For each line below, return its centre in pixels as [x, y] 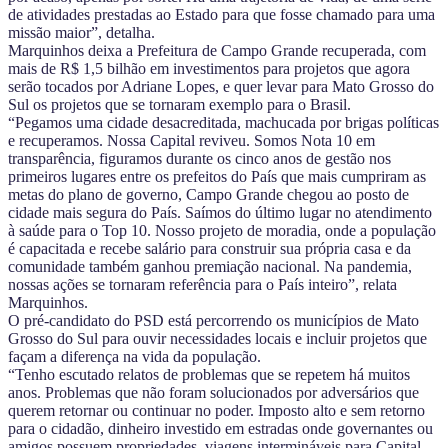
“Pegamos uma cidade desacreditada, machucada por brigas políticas [223, 122]
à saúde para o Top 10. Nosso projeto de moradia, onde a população [222, 230]
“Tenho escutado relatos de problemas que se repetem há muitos [209, 374]
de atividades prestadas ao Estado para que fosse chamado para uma [221, 14]
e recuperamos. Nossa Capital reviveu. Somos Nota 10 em [191, 140]
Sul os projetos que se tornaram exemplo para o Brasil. [179, 104]
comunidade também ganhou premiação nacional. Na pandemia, [210, 266]
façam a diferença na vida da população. [134, 356]
